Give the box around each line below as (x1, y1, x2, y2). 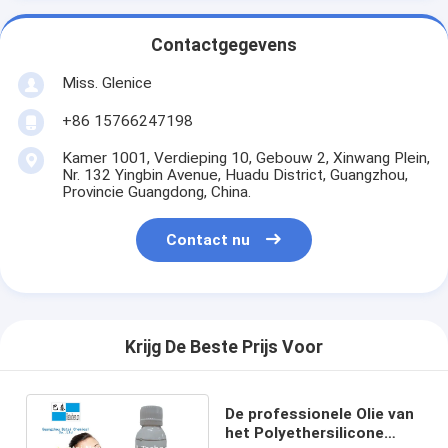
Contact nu (166, 231, 251, 250)
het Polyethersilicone (224, 423, 384, 442)
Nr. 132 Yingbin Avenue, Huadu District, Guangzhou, (61, 165, 408, 184)
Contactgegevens (151, 35, 297, 56)
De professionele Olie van (224, 404, 414, 423)
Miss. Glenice (61, 73, 152, 92)
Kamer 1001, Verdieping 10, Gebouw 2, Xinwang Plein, (61, 148, 430, 167)
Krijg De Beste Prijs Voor (125, 337, 323, 358)
